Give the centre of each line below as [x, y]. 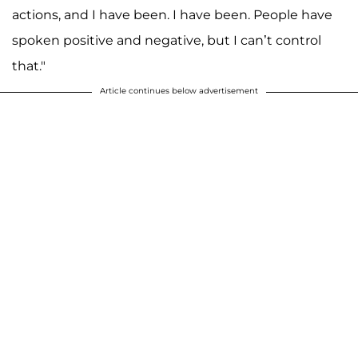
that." [29, 66]
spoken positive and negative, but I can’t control [167, 41]
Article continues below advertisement [179, 91]
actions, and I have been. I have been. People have [172, 15]
